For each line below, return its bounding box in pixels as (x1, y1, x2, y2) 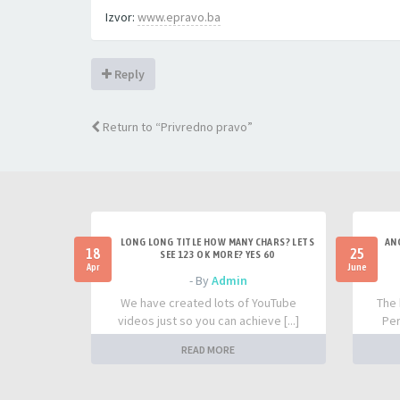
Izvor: (105, 9, 137, 25)
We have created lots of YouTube (120, 295, 296, 311)
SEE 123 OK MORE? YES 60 (160, 248, 275, 261)
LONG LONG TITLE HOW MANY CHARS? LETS (120, 236, 314, 248)
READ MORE (181, 342, 236, 356)
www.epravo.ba (137, 9, 221, 25)
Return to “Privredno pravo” (100, 119, 253, 135)
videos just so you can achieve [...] (117, 312, 299, 329)
